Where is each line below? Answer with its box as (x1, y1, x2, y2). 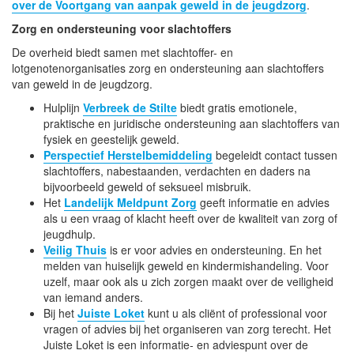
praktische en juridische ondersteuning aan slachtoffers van (43, 115, 340, 131)
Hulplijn (43, 99, 83, 115)
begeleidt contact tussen (213, 146, 337, 163)
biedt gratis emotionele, (177, 99, 297, 115)
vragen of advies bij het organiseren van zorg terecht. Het (43, 320, 331, 337)
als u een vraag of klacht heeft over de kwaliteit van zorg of (43, 209, 337, 226)
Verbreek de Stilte (83, 99, 177, 115)
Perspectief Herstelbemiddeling (43, 146, 213, 163)
